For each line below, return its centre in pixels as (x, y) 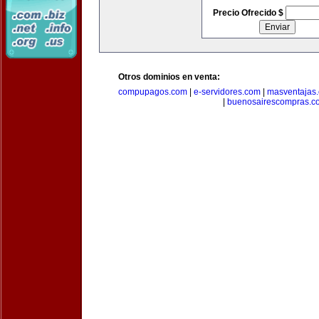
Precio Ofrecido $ (249, 13)
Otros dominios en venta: (169, 77)
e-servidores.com (227, 92)
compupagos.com (153, 92)
